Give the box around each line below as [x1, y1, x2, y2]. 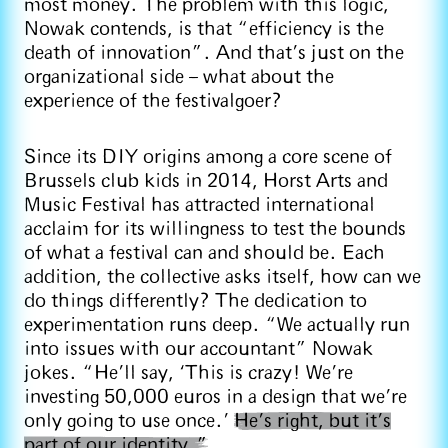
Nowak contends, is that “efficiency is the [24, 19, 384, 39]
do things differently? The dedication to [24, 291, 367, 311]
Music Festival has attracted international [24, 195, 375, 215]
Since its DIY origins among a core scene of [24, 147, 392, 167]
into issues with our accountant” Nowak [24, 339, 373, 359]
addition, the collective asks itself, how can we [24, 267, 421, 287]
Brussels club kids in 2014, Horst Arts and [24, 171, 388, 191]
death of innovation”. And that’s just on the [24, 43, 404, 63]
